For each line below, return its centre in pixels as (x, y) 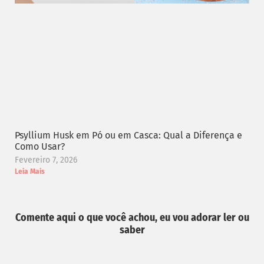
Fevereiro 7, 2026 (46, 160)
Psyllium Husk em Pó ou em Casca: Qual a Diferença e (128, 136)
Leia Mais (30, 172)
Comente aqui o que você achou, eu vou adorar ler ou (132, 218)
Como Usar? (40, 147)
